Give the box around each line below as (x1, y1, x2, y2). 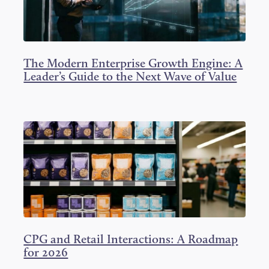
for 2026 (23, 245, 68, 260)
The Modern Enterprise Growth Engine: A (23, 55, 243, 70)
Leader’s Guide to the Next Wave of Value (23, 68, 237, 83)
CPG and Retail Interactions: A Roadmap (23, 232, 238, 247)
